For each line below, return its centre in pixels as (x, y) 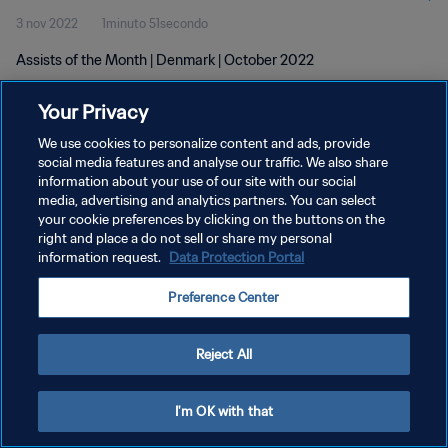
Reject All (224, 354)
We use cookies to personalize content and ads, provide (204, 143)
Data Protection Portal (237, 257)
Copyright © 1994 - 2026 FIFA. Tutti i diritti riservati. (132, 302)
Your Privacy (93, 111)
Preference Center (224, 297)
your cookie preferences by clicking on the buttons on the (212, 219)
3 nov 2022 (47, 23)
